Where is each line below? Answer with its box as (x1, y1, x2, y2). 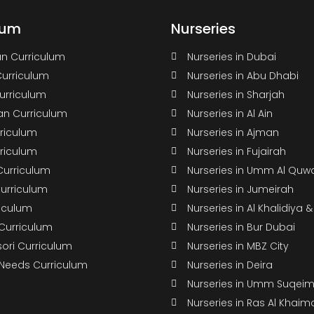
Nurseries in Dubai (186, 49, 276, 64)
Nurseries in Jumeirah (186, 182, 294, 196)
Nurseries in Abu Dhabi (186, 68, 299, 83)
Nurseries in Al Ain (186, 106, 273, 121)
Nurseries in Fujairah (186, 144, 286, 158)
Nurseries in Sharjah (186, 87, 285, 102)
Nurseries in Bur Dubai (186, 219, 295, 234)
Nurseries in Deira (186, 257, 273, 272)
